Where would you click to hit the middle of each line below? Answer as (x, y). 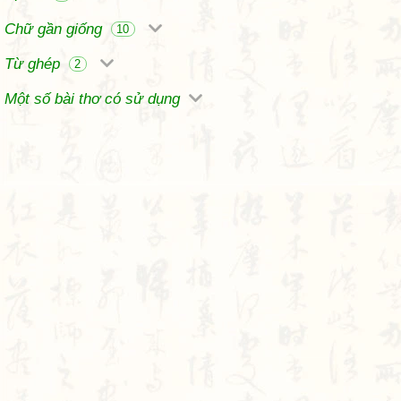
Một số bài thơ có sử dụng (94, 99)
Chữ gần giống (55, 29)
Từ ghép (34, 64)
